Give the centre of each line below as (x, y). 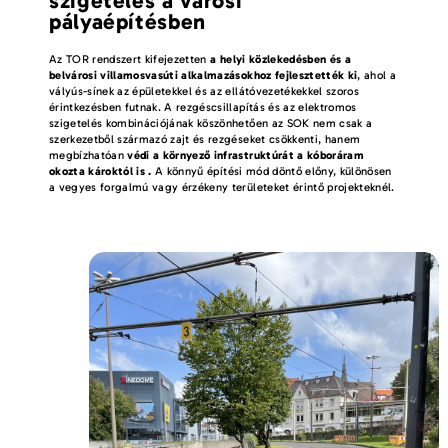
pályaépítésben (127, 22)
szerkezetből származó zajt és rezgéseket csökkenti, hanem (204, 139)
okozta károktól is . (100, 171)
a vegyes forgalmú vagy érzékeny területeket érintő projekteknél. (221, 187)
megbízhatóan (88, 155)
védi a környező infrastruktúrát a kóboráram (245, 155)
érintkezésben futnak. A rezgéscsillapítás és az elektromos (202, 107)
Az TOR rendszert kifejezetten (129, 59)
